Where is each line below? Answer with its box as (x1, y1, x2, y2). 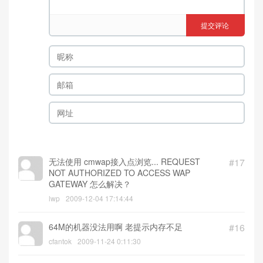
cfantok (49, 236, 72, 247)
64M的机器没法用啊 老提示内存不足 (49, 221, 183, 233)
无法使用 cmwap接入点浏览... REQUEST (49, 156, 200, 168)
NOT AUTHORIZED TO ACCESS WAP (49, 167, 190, 179)
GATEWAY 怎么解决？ (49, 178, 131, 190)
